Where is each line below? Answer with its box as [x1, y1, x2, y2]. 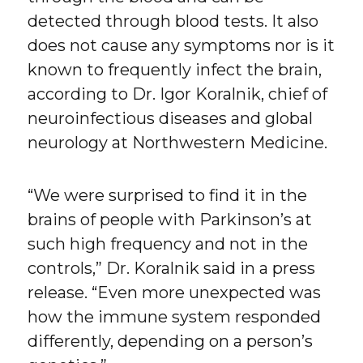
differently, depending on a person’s [28, 331, 314, 351]
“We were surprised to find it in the [28, 185, 308, 205]
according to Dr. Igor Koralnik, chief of [28, 83, 328, 104]
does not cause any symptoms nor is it [28, 35, 335, 55]
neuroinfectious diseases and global [28, 108, 314, 128]
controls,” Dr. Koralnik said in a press [28, 258, 316, 278]
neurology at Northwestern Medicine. [28, 132, 328, 152]
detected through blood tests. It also [28, 11, 319, 31]
